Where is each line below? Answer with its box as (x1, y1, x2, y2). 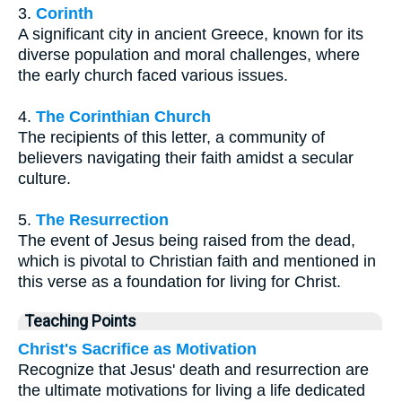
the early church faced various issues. (18, 66, 288, 84)
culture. (18, 169, 71, 188)
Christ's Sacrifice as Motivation (18, 339, 257, 358)
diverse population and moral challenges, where (18, 45, 360, 64)
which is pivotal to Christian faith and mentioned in (18, 251, 376, 270)
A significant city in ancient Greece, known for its (18, 24, 363, 43)
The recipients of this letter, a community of (18, 127, 325, 146)
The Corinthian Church (36, 107, 211, 126)
